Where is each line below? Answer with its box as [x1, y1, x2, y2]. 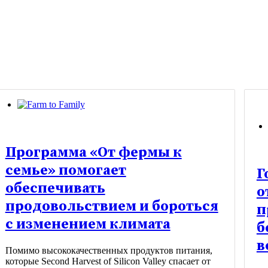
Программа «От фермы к [5, 144, 182, 162]
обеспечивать [5, 179, 105, 198]
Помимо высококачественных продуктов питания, [5, 245, 212, 256]
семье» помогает [5, 162, 126, 180]
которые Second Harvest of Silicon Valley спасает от [5, 256, 211, 267]
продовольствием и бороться [5, 197, 218, 216]
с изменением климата [5, 215, 170, 234]
